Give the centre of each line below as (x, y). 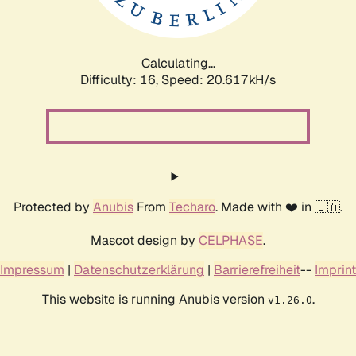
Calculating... (178, 63)
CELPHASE (231, 240)
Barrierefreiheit (257, 269)
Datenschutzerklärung (139, 269)
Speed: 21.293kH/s (219, 79)
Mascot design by (145, 240)
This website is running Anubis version (155, 299)
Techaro (192, 207)
